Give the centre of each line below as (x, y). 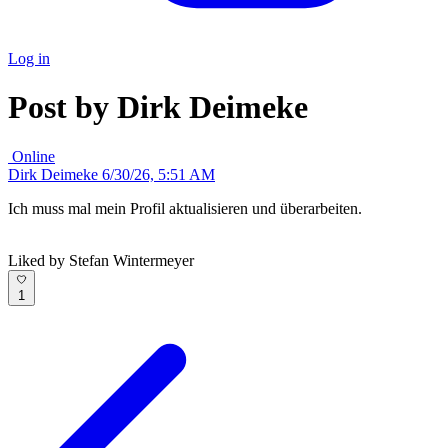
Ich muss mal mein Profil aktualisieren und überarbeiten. (185, 208)
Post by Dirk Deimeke (158, 107)
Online (33, 156)
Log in (29, 58)
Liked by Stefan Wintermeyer (101, 260)
